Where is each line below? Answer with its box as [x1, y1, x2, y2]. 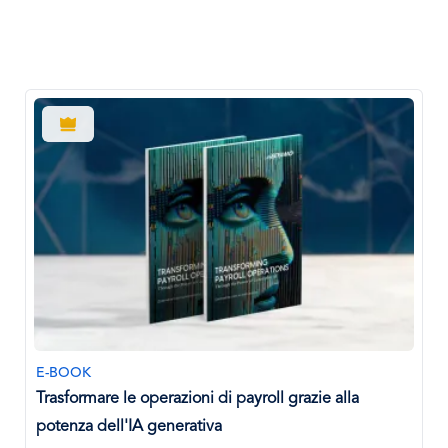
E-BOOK [36, 365, 91, 380]
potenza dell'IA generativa [36, 418, 222, 435]
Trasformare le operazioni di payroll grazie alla [36, 390, 359, 407]
